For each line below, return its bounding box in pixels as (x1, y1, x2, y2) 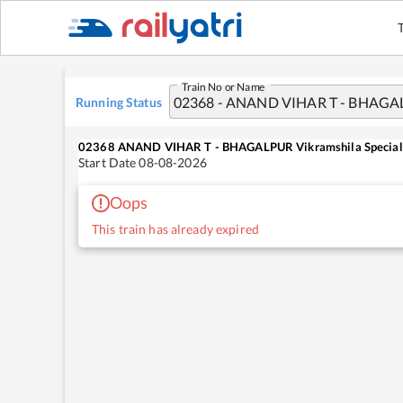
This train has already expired (92, 221, 259, 237)
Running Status (76, 94, 162, 110)
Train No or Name (181, 79, 265, 93)
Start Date (78, 155, 139, 170)
